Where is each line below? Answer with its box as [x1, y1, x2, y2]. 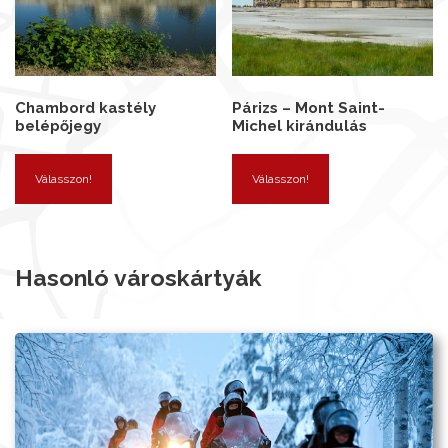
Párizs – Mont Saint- [232, 98, 386, 117]
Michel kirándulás [232, 116, 368, 135]
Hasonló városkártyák [15, 264, 262, 292]
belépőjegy [15, 116, 101, 135]
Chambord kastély [15, 98, 156, 117]
